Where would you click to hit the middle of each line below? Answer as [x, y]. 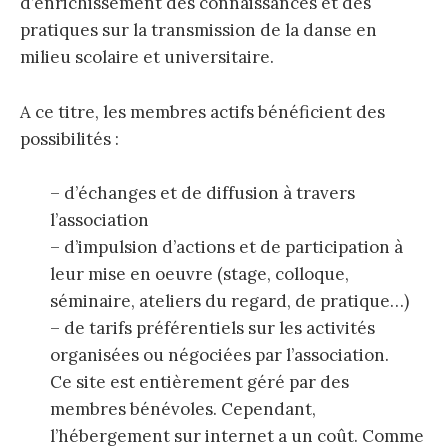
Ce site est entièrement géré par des [199, 381]
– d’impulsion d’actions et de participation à [226, 246]
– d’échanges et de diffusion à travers [202, 192]
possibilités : [69, 138]
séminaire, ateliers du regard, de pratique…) [229, 300]
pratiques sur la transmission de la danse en [198, 30]
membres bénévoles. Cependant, [183, 408]
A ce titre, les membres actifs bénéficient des [202, 111]
